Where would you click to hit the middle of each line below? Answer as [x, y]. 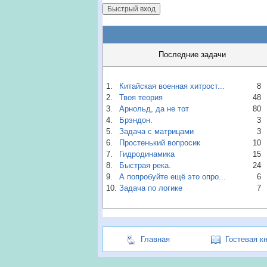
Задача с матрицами [156, 132]
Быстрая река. [145, 166]
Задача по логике [151, 188]
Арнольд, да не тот [154, 109]
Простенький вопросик [160, 143]
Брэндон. [136, 120]
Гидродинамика [147, 154]
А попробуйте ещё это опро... [173, 177]
